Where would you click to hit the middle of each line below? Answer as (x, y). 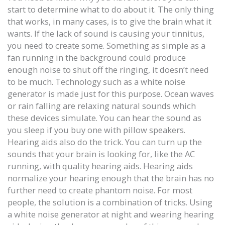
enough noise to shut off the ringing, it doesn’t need (108, 70)
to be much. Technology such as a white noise (96, 82)
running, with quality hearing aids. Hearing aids (100, 166)
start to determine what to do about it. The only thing (111, 10)
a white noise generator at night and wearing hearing (111, 214)
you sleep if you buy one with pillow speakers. (96, 130)
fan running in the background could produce (97, 58)
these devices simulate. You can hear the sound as (104, 118)
